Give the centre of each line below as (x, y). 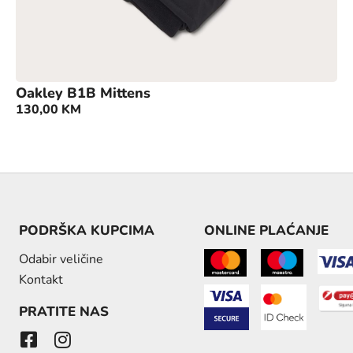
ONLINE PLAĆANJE (266, 231)
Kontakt (41, 280)
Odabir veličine (61, 260)
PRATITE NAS (64, 312)
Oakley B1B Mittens (83, 93)
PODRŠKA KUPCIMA (87, 231)
